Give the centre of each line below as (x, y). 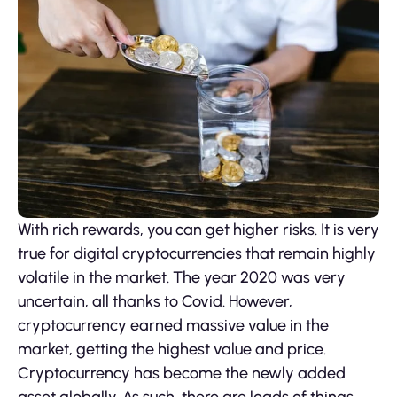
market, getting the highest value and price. (172, 350)
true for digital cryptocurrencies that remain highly (197, 254)
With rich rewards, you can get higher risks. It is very (198, 230)
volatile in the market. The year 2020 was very (182, 278)
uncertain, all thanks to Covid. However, (155, 302)
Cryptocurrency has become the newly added (182, 374)
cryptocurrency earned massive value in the (173, 326)
